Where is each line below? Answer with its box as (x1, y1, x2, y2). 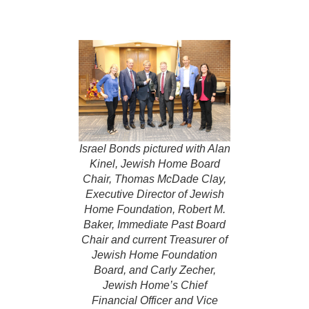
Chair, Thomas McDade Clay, (83, 173, 226, 185)
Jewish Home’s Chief (102, 279, 207, 291)
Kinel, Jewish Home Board (89, 158, 220, 170)
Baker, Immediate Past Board (83, 219, 226, 230)
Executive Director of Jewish (85, 188, 224, 200)
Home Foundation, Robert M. (83, 203, 226, 215)
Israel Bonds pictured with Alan (79, 143, 230, 154)
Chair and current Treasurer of (81, 234, 228, 246)
